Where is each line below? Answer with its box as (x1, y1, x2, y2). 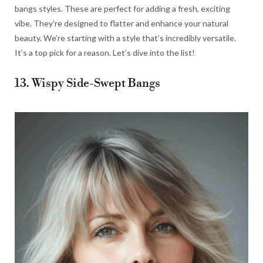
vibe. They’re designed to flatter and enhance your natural (15, 18, 228, 29)
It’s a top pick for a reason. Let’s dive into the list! (15, 48, 195, 58)
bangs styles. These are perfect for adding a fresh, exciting (15, 4, 230, 14)
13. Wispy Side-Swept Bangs (15, 76, 160, 92)
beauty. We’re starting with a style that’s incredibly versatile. (15, 33, 236, 43)
